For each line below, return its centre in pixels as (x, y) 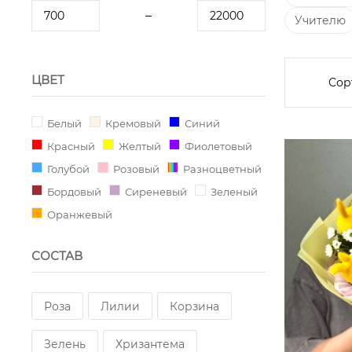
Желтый (140, 146)
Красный (71, 146)
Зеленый (234, 192)
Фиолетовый (218, 146)
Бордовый (74, 192)
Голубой (68, 169)
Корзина (194, 306)
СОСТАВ (57, 256)
